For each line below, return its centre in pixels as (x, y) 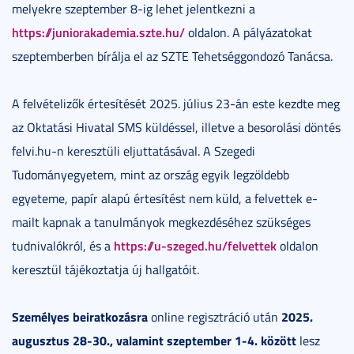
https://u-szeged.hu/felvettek (195, 246)
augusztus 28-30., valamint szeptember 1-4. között (154, 341)
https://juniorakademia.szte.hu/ (98, 32)
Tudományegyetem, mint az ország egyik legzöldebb (151, 175)
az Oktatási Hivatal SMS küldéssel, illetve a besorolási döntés (176, 128)
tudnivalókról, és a (63, 246)
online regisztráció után (215, 317)
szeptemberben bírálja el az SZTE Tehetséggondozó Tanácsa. (172, 56)
